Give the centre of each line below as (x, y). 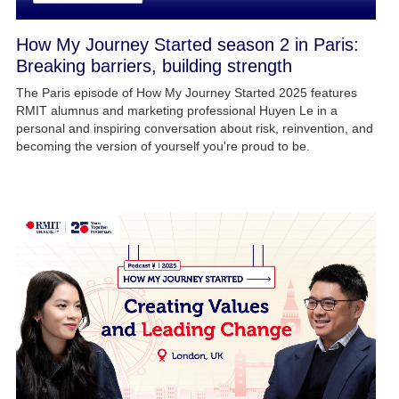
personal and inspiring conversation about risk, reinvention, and (194, 129)
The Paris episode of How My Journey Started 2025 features (186, 93)
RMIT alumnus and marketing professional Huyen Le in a (176, 111)
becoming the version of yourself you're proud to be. (163, 147)
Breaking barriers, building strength (154, 66)
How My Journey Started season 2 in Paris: (187, 45)
